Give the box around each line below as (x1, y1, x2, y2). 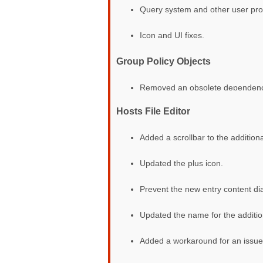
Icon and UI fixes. (140, 31, 204, 40)
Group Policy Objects (116, 56, 211, 67)
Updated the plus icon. (140, 158, 223, 168)
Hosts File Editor (116, 106, 190, 117)
